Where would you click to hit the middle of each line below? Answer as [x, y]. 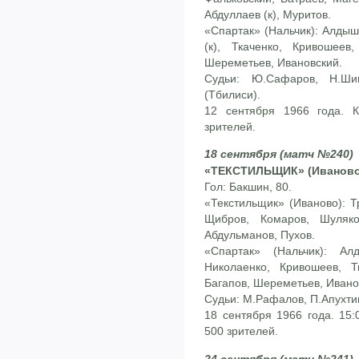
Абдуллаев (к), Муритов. [268, 14]
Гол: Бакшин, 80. [248, 187]
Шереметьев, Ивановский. [273, 62]
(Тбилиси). [232, 94]
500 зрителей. [241, 331]
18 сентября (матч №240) [279, 154]
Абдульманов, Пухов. [260, 235]
